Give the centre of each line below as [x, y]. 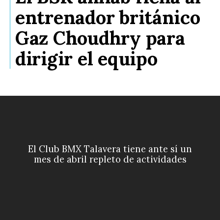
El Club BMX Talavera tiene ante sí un [110, 149]
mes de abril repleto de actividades [110, 160]
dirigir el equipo [86, 59]
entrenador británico [108, 17]
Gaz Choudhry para [100, 38]
